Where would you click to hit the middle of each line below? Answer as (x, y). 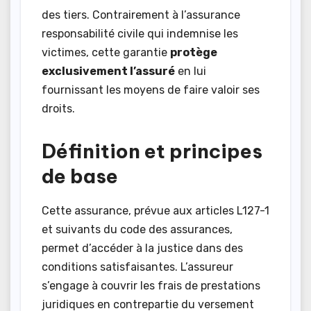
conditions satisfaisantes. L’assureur (137, 267)
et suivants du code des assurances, (137, 229)
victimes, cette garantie (106, 52)
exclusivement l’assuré (108, 71)
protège (194, 52)
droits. (58, 108)
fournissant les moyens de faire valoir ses (151, 90)
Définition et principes (152, 151)
